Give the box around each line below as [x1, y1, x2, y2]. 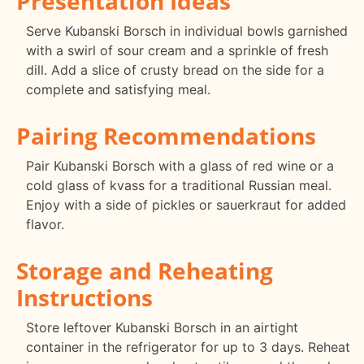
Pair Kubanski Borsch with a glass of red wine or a [26, 157, 334, 174]
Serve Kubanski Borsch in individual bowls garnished [26, 23, 348, 40]
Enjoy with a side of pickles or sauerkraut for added [26, 196, 346, 213]
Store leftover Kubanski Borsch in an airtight [26, 318, 298, 336]
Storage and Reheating [16, 254, 273, 286]
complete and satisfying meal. [26, 81, 210, 98]
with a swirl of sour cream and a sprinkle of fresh [26, 42, 328, 59]
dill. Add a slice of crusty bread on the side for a [26, 62, 324, 79]
